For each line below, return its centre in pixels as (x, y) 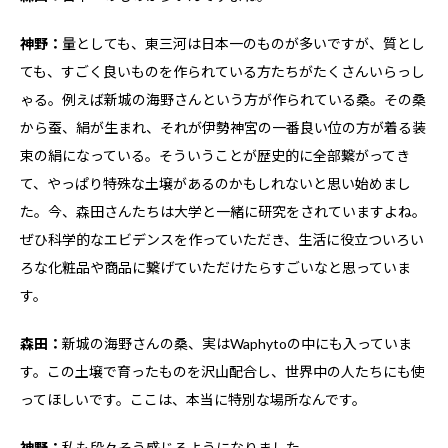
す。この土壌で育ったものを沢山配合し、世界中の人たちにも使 (222, 372)
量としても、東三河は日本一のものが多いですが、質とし (243, 44)
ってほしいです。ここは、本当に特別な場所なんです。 (193, 400)
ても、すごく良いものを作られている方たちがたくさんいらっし (222, 72)
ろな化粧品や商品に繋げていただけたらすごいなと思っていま (215, 268)
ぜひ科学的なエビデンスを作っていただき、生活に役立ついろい (222, 240)
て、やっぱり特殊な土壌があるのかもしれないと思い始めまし (215, 184)
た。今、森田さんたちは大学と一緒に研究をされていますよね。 (223, 212)
